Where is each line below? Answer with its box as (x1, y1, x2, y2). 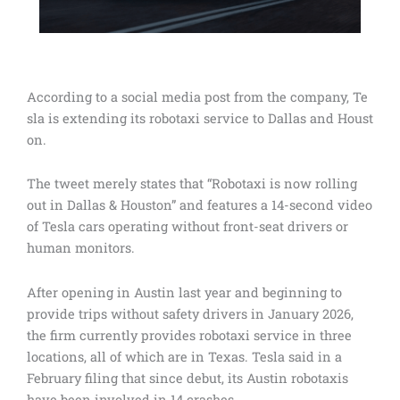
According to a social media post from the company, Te (27, 87, 368, 105)
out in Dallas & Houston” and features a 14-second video (27, 196, 372, 214)
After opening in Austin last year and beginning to (27, 283, 342, 301)
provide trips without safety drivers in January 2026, (27, 304, 354, 322)
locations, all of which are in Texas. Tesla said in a (27, 347, 342, 365)
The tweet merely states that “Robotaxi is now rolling (27, 175, 357, 193)
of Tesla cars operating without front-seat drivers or (27, 218, 348, 236)
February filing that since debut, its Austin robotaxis (27, 369, 348, 387)
